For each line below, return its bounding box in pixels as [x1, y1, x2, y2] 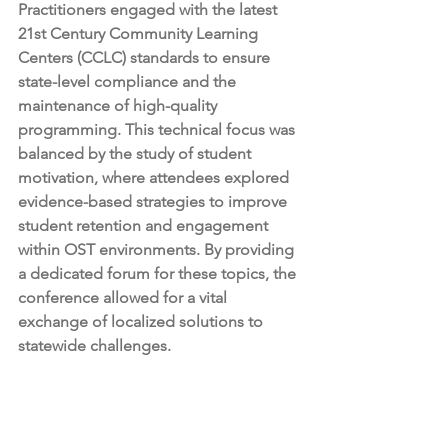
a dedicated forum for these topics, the [18, 264, 300, 284]
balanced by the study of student [18, 144, 255, 164]
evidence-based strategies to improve [18, 192, 291, 212]
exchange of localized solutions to [18, 312, 267, 332]
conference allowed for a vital [18, 288, 231, 308]
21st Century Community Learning [18, 24, 262, 44]
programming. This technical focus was [18, 120, 299, 140]
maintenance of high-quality [18, 96, 221, 116]
